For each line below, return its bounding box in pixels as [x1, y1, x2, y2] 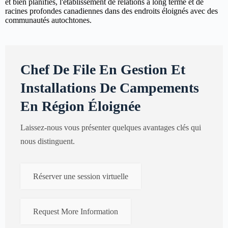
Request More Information [33, 207, 118, 216]
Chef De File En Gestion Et [20, 61, 185, 77]
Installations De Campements [20, 79, 199, 96]
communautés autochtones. [5, 15, 92, 24]
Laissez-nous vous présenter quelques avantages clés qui [20, 123, 201, 132]
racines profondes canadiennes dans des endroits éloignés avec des [5, 6, 218, 15]
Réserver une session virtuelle [33, 172, 128, 181]
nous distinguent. [20, 136, 75, 146]
